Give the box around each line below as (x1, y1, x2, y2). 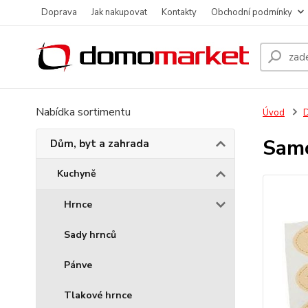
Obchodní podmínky (211, 6, 292, 19)
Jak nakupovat (91, 6, 147, 19)
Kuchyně (57, 167, 96, 180)
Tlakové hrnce (64, 289, 132, 302)
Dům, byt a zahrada (50, 137, 149, 151)
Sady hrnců (64, 228, 116, 241)
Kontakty (162, 6, 197, 19)
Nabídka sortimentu (36, 104, 131, 120)
